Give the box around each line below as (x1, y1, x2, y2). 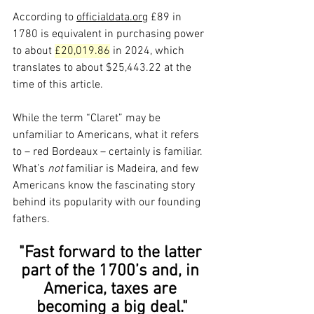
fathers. (13, 212, 50, 227)
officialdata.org (76, 11, 148, 25)
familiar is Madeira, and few (63, 162, 202, 177)
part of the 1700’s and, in (21, 261, 203, 282)
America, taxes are (43, 280, 181, 300)
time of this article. (13, 78, 103, 93)
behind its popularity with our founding (13, 196, 203, 210)
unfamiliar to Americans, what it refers (13, 128, 202, 143)
